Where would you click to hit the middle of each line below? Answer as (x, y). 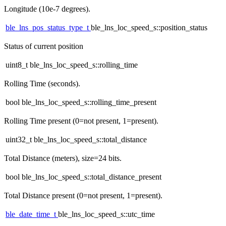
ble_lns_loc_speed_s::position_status (149, 28)
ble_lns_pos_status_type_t (48, 28)
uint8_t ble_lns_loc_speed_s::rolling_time (72, 65)
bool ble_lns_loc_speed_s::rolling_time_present (81, 102)
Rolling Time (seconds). (42, 84)
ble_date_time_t (32, 214)
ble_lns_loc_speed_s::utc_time (106, 214)
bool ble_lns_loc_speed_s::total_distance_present (83, 177)
